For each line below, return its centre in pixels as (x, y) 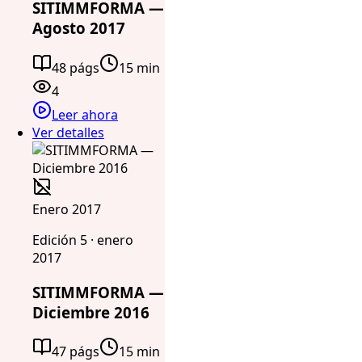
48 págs (76, 68)
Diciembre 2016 (91, 312)
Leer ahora (85, 115)
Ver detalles (68, 133)
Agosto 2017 (79, 28)
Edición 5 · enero (83, 240)
